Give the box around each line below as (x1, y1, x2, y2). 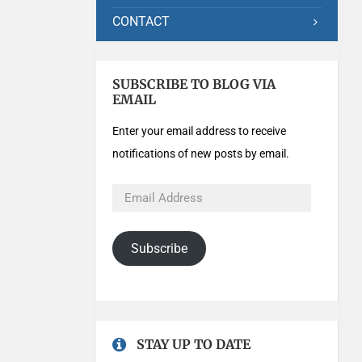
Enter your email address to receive (112, 124, 287, 137)
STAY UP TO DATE (137, 336, 251, 352)
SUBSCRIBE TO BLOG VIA (112, 76, 276, 92)
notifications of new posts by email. (112, 147, 290, 160)
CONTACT (112, 14, 170, 29)
